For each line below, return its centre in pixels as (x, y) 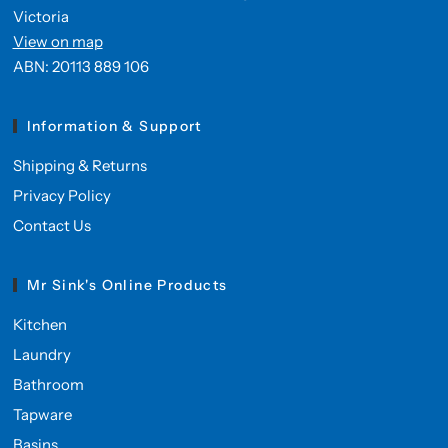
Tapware (42, 414)
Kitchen (39, 324)
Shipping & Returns (79, 165)
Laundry (41, 354)
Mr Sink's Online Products (127, 285)
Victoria (40, 16)
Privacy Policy (61, 195)
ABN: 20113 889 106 (80, 66)
